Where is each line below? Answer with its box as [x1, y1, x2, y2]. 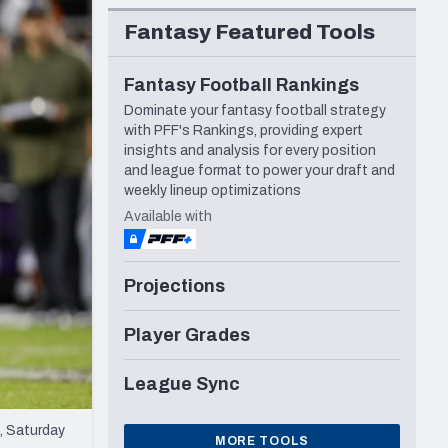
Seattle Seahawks [44, 10, 173, 26]
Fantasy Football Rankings [124, 75, 359, 96]
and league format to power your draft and [124, 163, 395, 179]
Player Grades [124, 325, 250, 346]
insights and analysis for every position [124, 143, 376, 159]
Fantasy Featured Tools [124, 21, 375, 44]
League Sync [124, 374, 240, 395]
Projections [124, 276, 225, 297]
